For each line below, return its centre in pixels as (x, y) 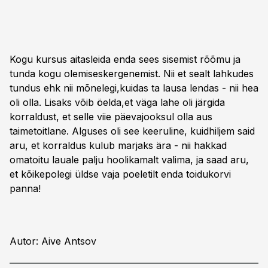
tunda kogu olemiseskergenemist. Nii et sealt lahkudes (132, 74)
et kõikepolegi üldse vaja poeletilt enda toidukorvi (120, 174)
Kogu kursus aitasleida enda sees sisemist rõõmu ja (125, 59)
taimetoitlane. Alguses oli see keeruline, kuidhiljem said (132, 131)
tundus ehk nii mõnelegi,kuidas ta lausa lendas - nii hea (134, 88)
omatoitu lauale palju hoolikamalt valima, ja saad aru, (129, 160)
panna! (25, 188)
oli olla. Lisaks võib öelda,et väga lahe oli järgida (117, 102)
